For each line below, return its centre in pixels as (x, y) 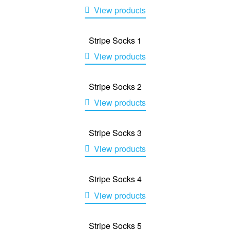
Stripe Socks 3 (115, 133)
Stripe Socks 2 (115, 86)
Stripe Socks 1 (115, 40)
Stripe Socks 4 (115, 179)
